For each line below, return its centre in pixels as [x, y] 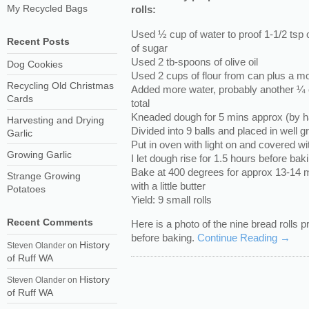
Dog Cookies [35, 64]
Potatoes [26, 189]
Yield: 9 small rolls [171, 199]
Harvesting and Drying [56, 120]
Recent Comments [50, 222]
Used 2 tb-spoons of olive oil [194, 61]
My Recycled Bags [47, 8]
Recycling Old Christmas [60, 86]
